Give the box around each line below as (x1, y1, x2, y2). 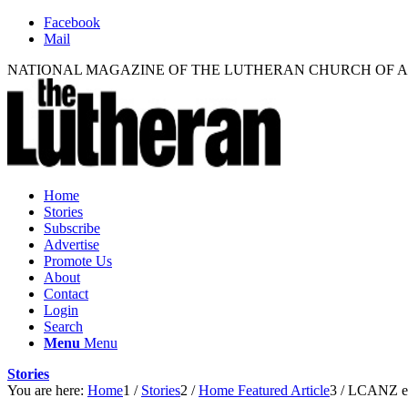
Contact (44, 286, 88, 301)
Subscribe (44, 220, 100, 236)
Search (44, 319, 83, 334)
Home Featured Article (199, 382, 330, 398)
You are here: (7, 382, 84, 398)
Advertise (44, 237, 99, 252)
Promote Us (44, 253, 112, 269)
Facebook (44, 15, 100, 30)
